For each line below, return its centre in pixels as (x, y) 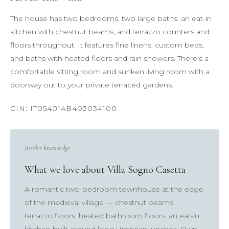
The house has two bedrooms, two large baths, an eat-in (111, 18)
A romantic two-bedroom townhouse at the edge (114, 189)
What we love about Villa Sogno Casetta (105, 170)
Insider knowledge (47, 148)
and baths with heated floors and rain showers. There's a (109, 58)
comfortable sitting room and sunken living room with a (110, 72)
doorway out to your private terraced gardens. (92, 85)
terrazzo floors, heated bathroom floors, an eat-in (112, 216)
